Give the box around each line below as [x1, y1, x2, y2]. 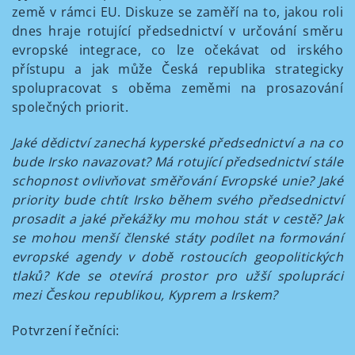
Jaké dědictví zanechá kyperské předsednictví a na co [12, 134, 343, 151]
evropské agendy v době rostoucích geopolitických [12, 248, 343, 265]
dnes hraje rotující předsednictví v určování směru [12, 22, 343, 40]
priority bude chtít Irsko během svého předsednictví [12, 191, 343, 208]
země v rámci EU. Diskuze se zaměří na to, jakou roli [12, 3, 343, 21]
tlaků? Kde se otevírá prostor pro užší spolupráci [12, 267, 343, 284]
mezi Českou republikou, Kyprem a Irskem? [12, 286, 278, 303]
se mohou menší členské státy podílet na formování [12, 229, 343, 246]
